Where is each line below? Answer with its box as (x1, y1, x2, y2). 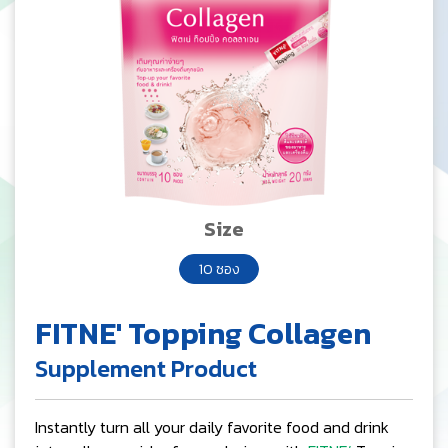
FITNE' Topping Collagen (35, 311, 371, 356)
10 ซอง (198, 258, 240, 280)
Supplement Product (35, 351, 257, 386)
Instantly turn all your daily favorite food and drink (35, 415, 389, 439)
